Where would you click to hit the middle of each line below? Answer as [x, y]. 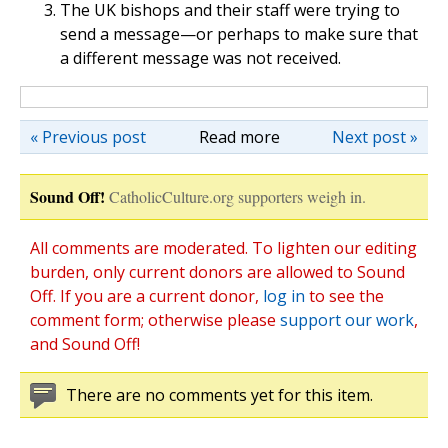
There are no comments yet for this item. [219, 395]
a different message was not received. [202, 58]
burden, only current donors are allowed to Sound [217, 272]
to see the [344, 296]
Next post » [375, 137]
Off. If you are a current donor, [146, 296]
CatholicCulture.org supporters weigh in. [237, 197]
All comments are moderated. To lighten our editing [223, 248]
